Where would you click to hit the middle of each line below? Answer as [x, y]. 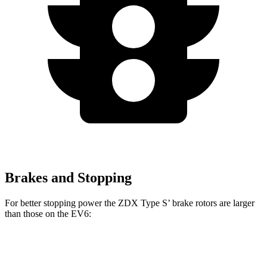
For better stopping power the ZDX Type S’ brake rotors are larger [130, 203]
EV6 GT [211, 251]
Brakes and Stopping [68, 177]
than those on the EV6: [48, 213]
